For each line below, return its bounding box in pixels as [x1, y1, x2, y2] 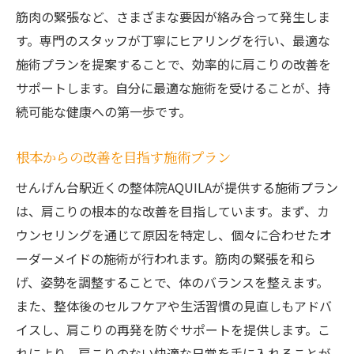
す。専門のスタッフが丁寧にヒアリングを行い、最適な [16, 31, 330, 51]
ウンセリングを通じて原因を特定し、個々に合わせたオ [16, 225, 332, 245]
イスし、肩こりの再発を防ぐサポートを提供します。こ [16, 320, 330, 340]
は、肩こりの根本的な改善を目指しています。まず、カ [16, 201, 330, 221]
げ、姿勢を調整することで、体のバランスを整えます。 [16, 273, 329, 292]
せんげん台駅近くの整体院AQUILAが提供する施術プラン [16, 178, 338, 198]
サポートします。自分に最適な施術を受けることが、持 [16, 78, 330, 98]
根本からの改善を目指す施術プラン [16, 147, 231, 168]
